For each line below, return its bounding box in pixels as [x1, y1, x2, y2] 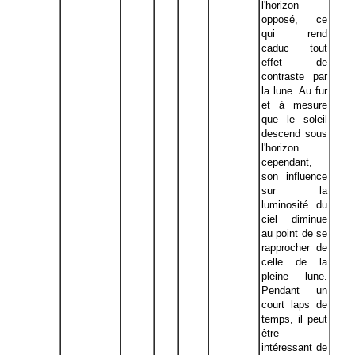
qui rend [261, 28, 327, 40]
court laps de [261, 299, 327, 311]
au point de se [261, 227, 327, 239]
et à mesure [261, 99, 327, 111]
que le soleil [261, 113, 327, 125]
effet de [261, 56, 327, 68]
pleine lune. [261, 270, 327, 282]
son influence [261, 170, 327, 182]
